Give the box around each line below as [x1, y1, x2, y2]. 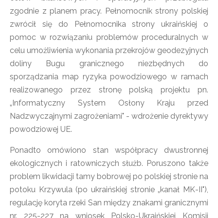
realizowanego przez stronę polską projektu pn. [10, 85, 208, 94]
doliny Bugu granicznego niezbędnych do [10, 59, 208, 68]
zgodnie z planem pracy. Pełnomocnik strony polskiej [10, 6, 208, 16]
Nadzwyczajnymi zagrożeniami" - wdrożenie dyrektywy [10, 111, 208, 121]
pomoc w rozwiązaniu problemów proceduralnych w [10, 33, 208, 42]
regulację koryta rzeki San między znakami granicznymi [10, 198, 208, 207]
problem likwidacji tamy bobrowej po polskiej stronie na [10, 172, 208, 181]
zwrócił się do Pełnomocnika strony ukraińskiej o [10, 19, 208, 29]
